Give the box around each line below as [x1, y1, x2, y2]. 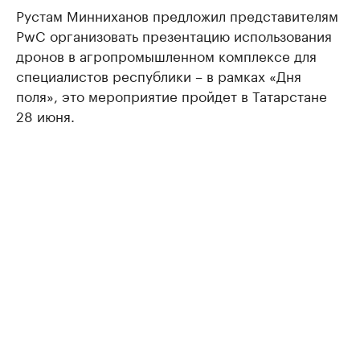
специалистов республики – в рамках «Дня [16, 64, 301, 86]
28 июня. [16, 104, 75, 126]
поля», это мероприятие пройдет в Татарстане [16, 84, 327, 106]
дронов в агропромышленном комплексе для [16, 44, 317, 66]
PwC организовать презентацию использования [16, 24, 332, 46]
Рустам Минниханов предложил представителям [16, 4, 338, 26]
